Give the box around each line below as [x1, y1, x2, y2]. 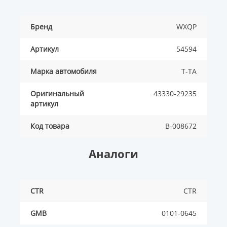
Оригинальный [30, 89, 84, 99]
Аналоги [89, 146, 138, 162]
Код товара [30, 121, 69, 131]
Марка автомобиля [30, 66, 97, 77]
